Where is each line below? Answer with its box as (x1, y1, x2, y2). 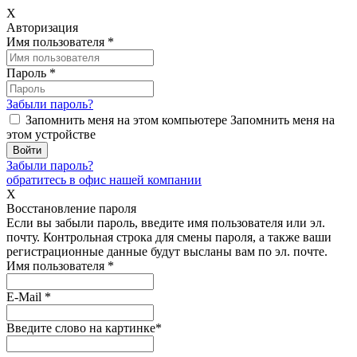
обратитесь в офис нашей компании (6, 173, 202, 186)
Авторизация (6, 21, 78, 34)
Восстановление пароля (6, 202, 136, 215)
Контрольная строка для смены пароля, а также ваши (40, 230, 331, 244)
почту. (6, 230, 40, 244)
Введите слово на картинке (6, 321, 155, 335)
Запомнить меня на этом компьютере (25, 113, 227, 127)
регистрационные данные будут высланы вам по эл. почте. (6, 245, 328, 258)
